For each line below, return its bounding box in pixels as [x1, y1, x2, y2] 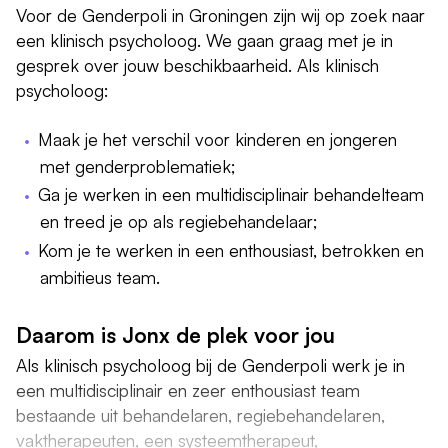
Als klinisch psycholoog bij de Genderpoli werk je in [16, 354, 405, 377]
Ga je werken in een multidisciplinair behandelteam [38, 183, 425, 206]
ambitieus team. [40, 265, 160, 288]
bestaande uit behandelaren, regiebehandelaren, [16, 404, 385, 427]
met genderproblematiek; [40, 155, 236, 178]
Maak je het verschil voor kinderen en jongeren [38, 128, 398, 151]
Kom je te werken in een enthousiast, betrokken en [38, 238, 425, 261]
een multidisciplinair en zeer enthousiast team [16, 379, 360, 402]
